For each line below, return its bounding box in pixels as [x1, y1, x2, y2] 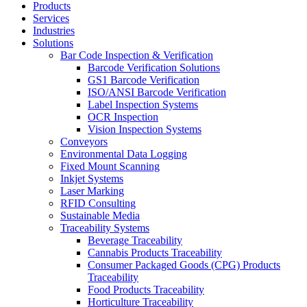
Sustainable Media [60, 210, 140, 222]
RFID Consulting [60, 197, 136, 210]
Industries [33, 25, 75, 37]
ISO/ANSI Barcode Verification [88, 86, 226, 99]
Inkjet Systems [60, 173, 123, 185]
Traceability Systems [60, 222, 149, 234]
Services [33, 12, 69, 25]
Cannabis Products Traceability [88, 247, 222, 259]
